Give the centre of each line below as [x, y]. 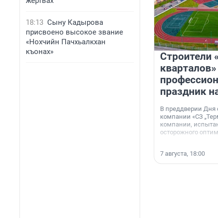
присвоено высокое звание [74, 32]
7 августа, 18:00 [182, 154]
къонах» [40, 52]
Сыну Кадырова [75, 22]
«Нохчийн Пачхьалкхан [66, 42]
